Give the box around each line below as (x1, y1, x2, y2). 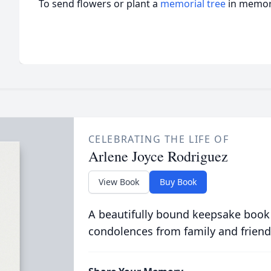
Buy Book (159, 176, 197, 188)
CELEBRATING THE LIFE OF (88, 132, 229, 146)
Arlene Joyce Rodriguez (88, 146, 228, 166)
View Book (98, 176, 139, 188)
